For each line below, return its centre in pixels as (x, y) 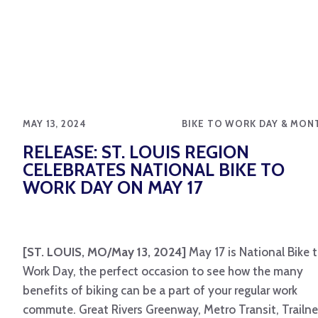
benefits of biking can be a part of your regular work (160, 291)
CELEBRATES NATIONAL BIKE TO (154, 170)
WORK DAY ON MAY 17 (113, 188)
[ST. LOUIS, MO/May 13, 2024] (104, 252)
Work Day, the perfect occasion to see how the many (163, 272)
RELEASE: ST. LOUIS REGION (136, 152)
